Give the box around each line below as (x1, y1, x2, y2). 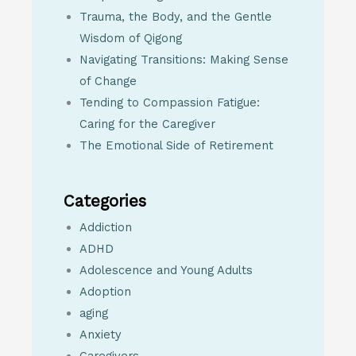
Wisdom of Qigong (79, 30, 182, 45)
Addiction (79, 219, 132, 234)
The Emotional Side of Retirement (79, 137, 273, 153)
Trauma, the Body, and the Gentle (79, 9, 272, 24)
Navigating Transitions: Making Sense (79, 52, 288, 67)
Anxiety (79, 327, 122, 342)
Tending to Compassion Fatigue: (79, 95, 260, 110)
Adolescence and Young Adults (79, 262, 253, 277)
